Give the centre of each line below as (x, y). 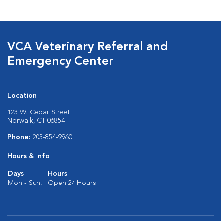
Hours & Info (29, 156)
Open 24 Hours (72, 183)
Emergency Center (60, 62)
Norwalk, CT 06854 (36, 121)
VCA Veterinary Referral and (88, 47)
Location (22, 96)
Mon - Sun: (25, 183)
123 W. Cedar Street (38, 112)
